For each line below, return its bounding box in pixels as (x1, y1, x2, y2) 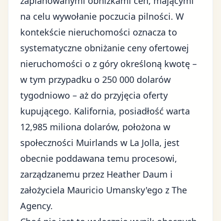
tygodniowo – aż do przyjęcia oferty (20, 89, 168, 101)
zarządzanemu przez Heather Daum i (20, 168, 173, 180)
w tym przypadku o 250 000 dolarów (20, 74, 171, 85)
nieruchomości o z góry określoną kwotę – (20, 58, 197, 70)
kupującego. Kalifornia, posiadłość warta (20, 105, 190, 117)
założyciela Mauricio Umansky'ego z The (20, 184, 187, 196)
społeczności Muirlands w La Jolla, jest (20, 137, 180, 148)
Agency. (20, 200, 53, 212)
